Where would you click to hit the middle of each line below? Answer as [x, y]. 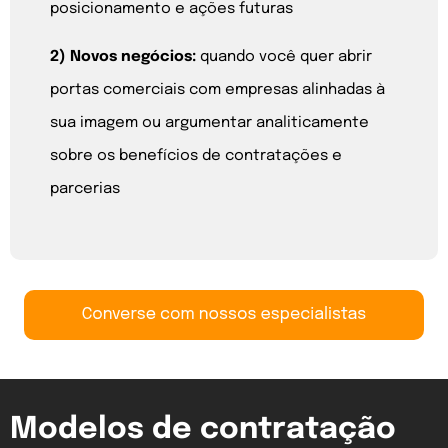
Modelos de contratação [203, 430]
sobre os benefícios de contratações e [196, 155]
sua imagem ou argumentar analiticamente [209, 122]
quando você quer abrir [286, 56]
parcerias [85, 188]
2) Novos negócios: [125, 56]
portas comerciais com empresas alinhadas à [217, 89]
